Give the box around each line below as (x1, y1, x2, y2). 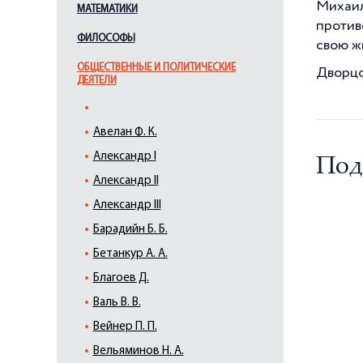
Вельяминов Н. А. (92, 345, 184, 357)
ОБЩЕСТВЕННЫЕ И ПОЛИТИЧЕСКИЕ (76, 62, 236, 73)
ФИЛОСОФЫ (76, 33, 135, 44)
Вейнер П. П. (92, 321, 157, 333)
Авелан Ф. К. (92, 126, 157, 139)
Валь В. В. (92, 297, 141, 309)
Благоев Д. (92, 272, 149, 284)
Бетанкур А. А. (92, 248, 168, 260)
